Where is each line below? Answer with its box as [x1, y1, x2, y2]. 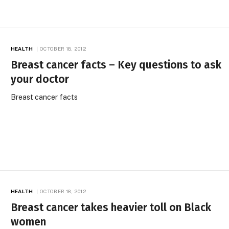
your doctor [11, 73, 70, 86]
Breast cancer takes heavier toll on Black [11, 201, 212, 215]
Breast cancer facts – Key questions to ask [11, 58, 222, 72]
